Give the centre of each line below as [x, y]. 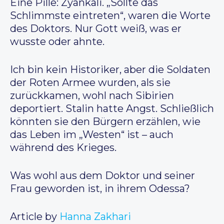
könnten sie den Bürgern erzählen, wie [105, 122]
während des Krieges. [63, 148]
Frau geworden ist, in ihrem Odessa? [100, 189]
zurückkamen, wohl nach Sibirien [92, 96]
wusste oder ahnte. [57, 42]
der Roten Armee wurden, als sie [90, 83]
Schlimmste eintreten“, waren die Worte [110, 16]
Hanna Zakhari [95, 217]
